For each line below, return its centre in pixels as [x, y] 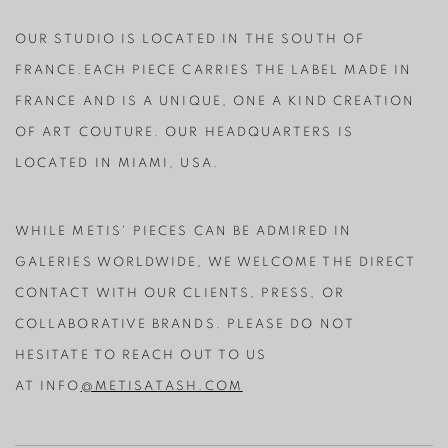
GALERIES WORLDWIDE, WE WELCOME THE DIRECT [216, 262]
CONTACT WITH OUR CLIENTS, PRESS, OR [180, 293]
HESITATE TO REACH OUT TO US [141, 355]
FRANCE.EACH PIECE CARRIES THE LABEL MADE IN [214, 70]
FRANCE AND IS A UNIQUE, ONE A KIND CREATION [215, 101]
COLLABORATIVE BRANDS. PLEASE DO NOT [185, 324]
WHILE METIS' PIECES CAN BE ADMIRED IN [183, 231]
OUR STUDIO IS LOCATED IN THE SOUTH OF [190, 39]
